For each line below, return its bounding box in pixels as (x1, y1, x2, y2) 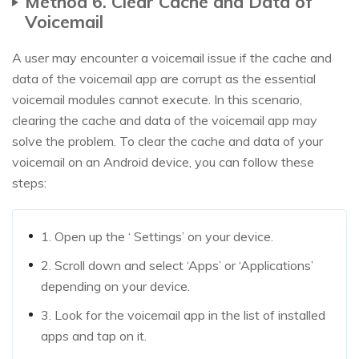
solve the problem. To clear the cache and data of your (12, 133, 323, 150)
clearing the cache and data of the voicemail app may (12, 112, 317, 129)
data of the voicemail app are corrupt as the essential (12, 71, 316, 87)
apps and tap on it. (41, 328, 147, 345)
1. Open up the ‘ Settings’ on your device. (41, 228, 273, 245)
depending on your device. (41, 278, 190, 295)
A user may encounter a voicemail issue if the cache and (12, 50, 332, 67)
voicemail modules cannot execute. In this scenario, (12, 91, 302, 108)
